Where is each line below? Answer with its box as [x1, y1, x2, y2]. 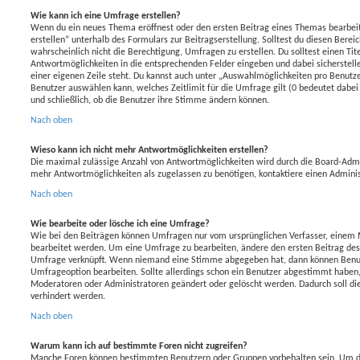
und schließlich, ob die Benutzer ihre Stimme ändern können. [31, 95, 269, 105]
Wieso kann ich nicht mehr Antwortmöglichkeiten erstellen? [31, 145, 268, 155]
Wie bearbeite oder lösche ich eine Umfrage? [31, 219, 210, 229]
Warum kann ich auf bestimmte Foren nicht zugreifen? [31, 341, 247, 351]
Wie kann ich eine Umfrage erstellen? [31, 10, 181, 21]
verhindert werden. [31, 291, 105, 301]
